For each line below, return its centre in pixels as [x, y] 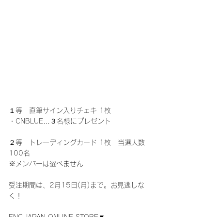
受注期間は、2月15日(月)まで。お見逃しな [77, 185]
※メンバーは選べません [46, 164]
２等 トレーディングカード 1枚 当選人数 [77, 143]
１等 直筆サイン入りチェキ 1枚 [60, 111]
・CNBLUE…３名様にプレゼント [60, 121]
